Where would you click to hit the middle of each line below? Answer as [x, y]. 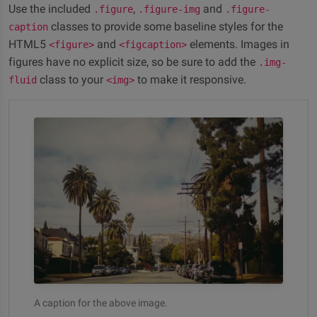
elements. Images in [238, 44]
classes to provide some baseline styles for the [166, 27]
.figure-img [169, 9]
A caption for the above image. [101, 302]
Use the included [51, 9]
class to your [71, 80]
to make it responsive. [190, 80]
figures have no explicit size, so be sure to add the [133, 62]
